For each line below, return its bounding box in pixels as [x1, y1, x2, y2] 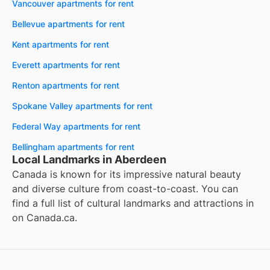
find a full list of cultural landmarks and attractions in [12, 197, 254, 210]
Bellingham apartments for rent [12, 142, 134, 152]
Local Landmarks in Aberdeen [12, 153, 166, 166]
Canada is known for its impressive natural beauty [12, 168, 241, 181]
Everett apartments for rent [12, 60, 120, 71]
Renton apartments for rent [12, 80, 119, 91]
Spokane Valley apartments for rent [12, 101, 152, 111]
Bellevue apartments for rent [12, 19, 125, 30]
